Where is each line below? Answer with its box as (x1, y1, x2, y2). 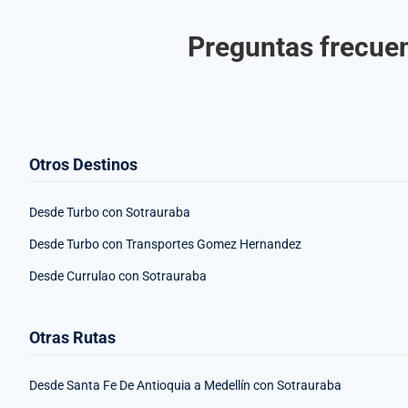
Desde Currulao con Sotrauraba (29, 269, 207, 284)
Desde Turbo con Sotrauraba (29, 205, 190, 220)
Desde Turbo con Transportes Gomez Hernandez (29, 237, 301, 252)
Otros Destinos (29, 155, 138, 175)
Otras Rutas (29, 328, 116, 348)
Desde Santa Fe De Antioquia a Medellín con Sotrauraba (29, 378, 342, 393)
